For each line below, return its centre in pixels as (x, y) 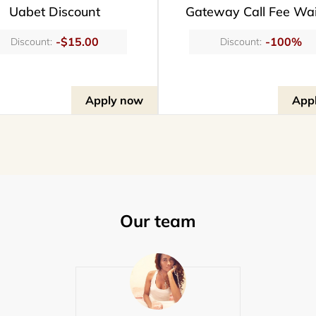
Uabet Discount (55, 11)
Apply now (114, 100)
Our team (158, 220)
